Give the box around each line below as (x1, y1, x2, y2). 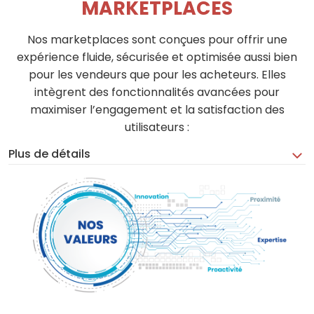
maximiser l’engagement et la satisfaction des (29, 102, 285, 118)
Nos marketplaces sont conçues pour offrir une (27, 32, 287, 48)
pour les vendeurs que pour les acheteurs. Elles (28, 67, 286, 83)
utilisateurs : (125, 119, 189, 136)
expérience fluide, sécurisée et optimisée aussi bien (17, 49, 297, 66)
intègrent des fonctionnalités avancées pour (34, 84, 280, 101)
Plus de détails (8, 146, 90, 163)
